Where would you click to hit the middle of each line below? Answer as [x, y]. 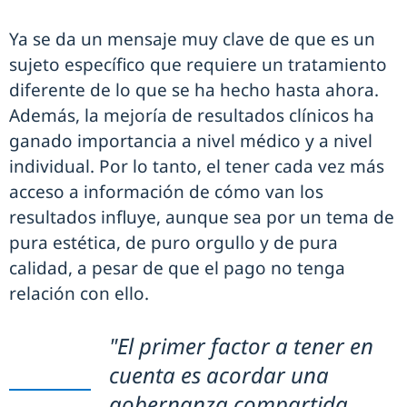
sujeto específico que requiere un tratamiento [198, 65]
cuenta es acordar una [219, 375]
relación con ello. [79, 294]
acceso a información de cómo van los [166, 192]
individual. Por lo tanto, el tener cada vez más [197, 167]
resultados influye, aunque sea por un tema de [202, 218]
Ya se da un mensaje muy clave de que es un [192, 40]
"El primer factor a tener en [241, 346]
